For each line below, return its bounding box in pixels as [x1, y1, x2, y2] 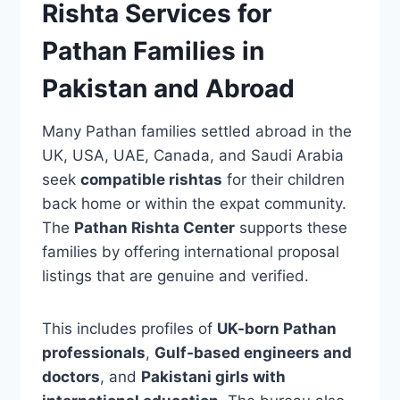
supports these [234, 219, 347, 237]
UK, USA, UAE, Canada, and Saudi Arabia [41, 146, 344, 165]
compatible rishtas [79, 171, 222, 189]
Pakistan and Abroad [41, 73, 295, 104]
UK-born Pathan [216, 320, 337, 338]
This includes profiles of [41, 320, 217, 338]
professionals [41, 344, 146, 362]
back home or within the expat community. [41, 195, 346, 213]
